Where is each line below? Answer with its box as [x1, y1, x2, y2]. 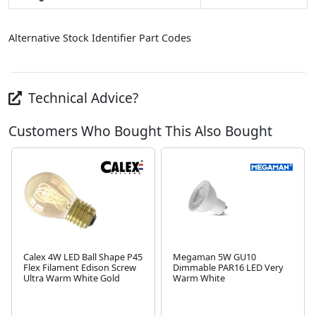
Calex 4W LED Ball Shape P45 [23, 250, 142, 264]
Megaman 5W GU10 [173, 250, 256, 264]
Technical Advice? [25, 88, 139, 108]
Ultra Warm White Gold [23, 272, 120, 285]
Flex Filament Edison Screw [23, 261, 136, 274]
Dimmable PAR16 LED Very [173, 261, 284, 274]
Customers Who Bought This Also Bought [8, 121, 272, 141]
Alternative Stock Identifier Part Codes [8, 31, 191, 45]
